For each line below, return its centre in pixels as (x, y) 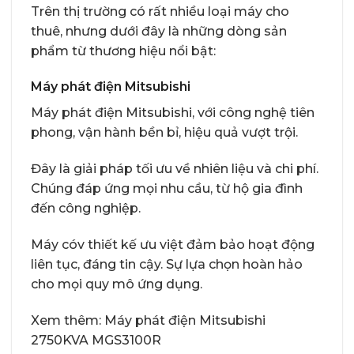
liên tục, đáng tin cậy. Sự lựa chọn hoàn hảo (167, 264)
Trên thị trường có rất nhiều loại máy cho (160, 11)
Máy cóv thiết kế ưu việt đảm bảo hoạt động (173, 244)
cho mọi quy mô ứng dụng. (117, 284)
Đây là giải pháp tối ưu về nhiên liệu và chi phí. (175, 169)
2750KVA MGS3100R (96, 340)
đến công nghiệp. (86, 209)
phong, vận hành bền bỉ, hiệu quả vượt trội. (164, 133)
